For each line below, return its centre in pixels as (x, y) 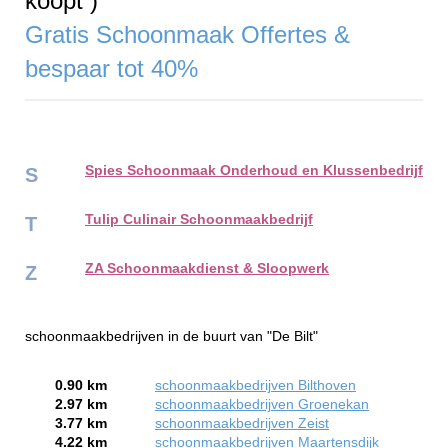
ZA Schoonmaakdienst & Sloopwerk (207, 269)
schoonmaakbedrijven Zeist (242, 424)
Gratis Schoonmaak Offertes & (187, 34)
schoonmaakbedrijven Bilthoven (255, 386)
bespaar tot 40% (115, 68)
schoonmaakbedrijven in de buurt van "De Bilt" (171, 337)
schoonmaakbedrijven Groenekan (262, 405)
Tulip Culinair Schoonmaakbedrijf (199, 220)
